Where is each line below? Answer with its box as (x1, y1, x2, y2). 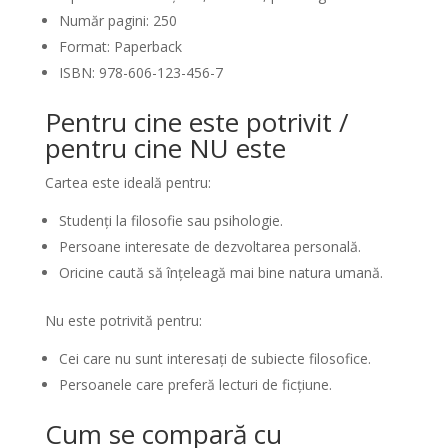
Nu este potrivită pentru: (44, 311, 202, 330)
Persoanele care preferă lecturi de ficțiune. (58, 375, 332, 394)
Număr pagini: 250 (58, 11, 177, 30)
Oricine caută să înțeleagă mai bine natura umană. (58, 263, 383, 282)
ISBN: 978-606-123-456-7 (58, 63, 223, 82)
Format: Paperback (58, 37, 182, 56)
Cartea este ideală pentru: (44, 173, 211, 192)
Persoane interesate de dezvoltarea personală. (58, 237, 361, 256)
